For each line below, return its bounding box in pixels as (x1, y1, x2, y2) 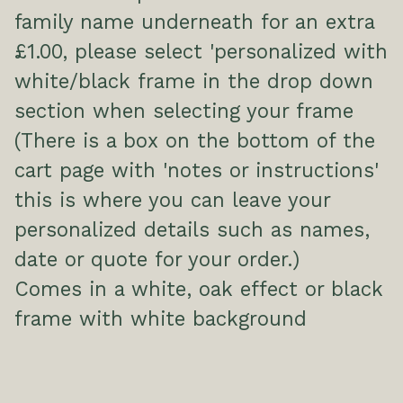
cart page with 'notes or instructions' (14, 158, 379, 183)
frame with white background (14, 307, 307, 331)
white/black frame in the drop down (14, 69, 373, 94)
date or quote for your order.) (14, 247, 300, 272)
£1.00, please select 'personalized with (14, 40, 388, 64)
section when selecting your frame (14, 99, 354, 123)
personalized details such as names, (14, 218, 370, 242)
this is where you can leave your (14, 188, 330, 212)
